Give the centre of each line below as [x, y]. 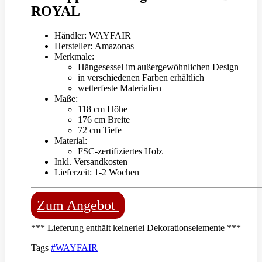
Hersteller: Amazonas [94, 46]
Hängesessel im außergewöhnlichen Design [158, 67]
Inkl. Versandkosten [91, 162]
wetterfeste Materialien [120, 88]
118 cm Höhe [103, 109]
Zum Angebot [78, 206]
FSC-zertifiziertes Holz [120, 151]
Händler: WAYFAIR [93, 36]
